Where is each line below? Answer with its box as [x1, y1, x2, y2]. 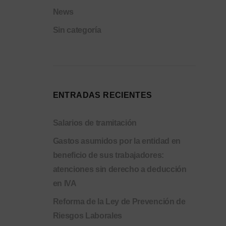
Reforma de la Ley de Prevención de [52, 197, 186, 206]
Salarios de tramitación [52, 119, 137, 127]
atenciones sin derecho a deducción [52, 165, 187, 174]
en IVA [52, 179, 77, 188]
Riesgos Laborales [52, 211, 123, 220]
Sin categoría [52, 26, 101, 34]
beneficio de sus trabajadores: [52, 151, 164, 159]
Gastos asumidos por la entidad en [52, 137, 181, 145]
